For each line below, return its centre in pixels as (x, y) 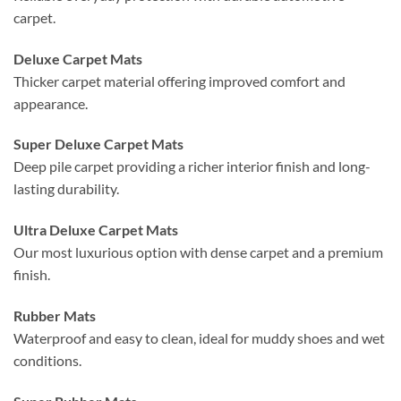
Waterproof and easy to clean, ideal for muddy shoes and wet (199, 337)
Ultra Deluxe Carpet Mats (96, 230)
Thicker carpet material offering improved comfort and (179, 81)
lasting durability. (66, 189)
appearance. (51, 103)
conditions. (47, 360)
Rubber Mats (55, 315)
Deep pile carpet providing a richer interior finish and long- (192, 166)
